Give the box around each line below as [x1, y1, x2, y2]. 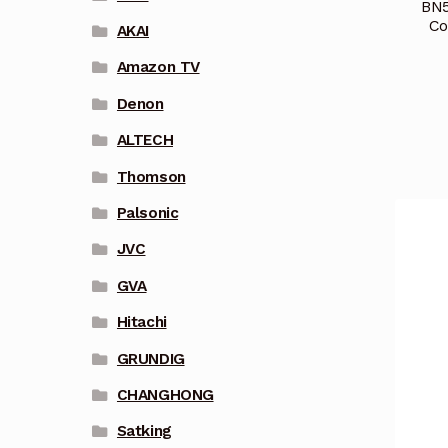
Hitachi [116, 313, 167, 332]
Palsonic [116, 204, 179, 223]
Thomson [116, 167, 186, 186]
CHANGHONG [116, 385, 214, 404]
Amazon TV [116, 58, 200, 77]
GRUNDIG [116, 349, 185, 368]
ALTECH [116, 131, 174, 150]
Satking [116, 422, 172, 441]
